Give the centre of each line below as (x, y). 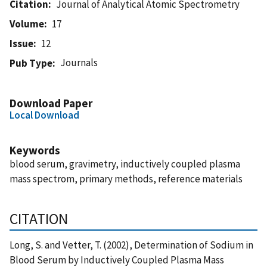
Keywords (35, 150)
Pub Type (31, 63)
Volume (27, 24)
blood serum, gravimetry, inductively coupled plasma (125, 164)
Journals (79, 62)
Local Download (44, 115)
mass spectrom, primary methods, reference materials (126, 178)
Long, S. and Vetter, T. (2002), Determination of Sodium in (131, 245)
